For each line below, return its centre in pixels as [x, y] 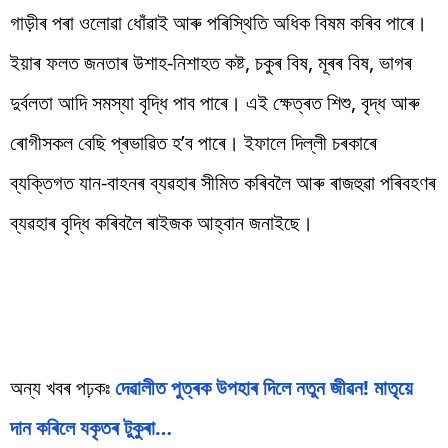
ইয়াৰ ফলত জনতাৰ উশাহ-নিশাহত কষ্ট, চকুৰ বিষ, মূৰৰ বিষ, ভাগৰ [211, 62]
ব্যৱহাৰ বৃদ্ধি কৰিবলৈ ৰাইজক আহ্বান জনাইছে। [161, 222]
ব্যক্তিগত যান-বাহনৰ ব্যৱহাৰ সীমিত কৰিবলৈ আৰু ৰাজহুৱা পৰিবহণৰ [223, 182]
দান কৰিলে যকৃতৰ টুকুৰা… [91, 427]
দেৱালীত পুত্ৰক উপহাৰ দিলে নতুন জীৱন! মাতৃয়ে [264, 387]
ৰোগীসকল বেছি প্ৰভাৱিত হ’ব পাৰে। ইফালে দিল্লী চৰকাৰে [193, 142]
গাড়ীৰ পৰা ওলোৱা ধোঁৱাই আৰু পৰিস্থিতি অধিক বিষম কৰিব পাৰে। [218, 22]
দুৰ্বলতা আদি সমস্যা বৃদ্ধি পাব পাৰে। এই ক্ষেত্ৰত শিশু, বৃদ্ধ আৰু [215, 102]
